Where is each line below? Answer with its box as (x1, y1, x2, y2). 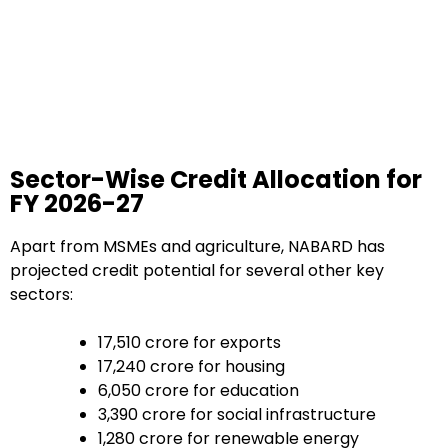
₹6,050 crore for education (98, 379, 299, 403)
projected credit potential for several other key (10, 259, 384, 283)
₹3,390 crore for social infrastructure (98, 403, 376, 427)
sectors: (10, 283, 73, 307)
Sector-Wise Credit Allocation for (10, 162, 422, 196)
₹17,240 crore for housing (98, 355, 285, 379)
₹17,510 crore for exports (98, 331, 281, 355)
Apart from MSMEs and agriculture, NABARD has (10, 235, 385, 259)
